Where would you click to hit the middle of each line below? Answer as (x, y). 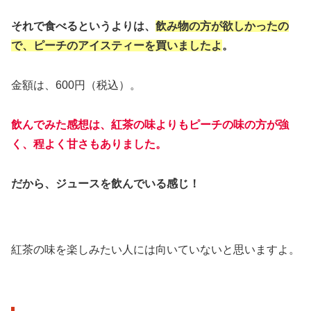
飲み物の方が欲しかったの (222, 26)
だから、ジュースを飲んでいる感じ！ (106, 183)
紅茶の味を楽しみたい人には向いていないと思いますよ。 (155, 250)
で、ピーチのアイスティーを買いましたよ (117, 46)
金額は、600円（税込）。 (76, 85)
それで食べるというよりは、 (83, 26)
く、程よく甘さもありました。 (89, 144)
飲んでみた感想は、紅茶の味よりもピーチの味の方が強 (150, 125)
